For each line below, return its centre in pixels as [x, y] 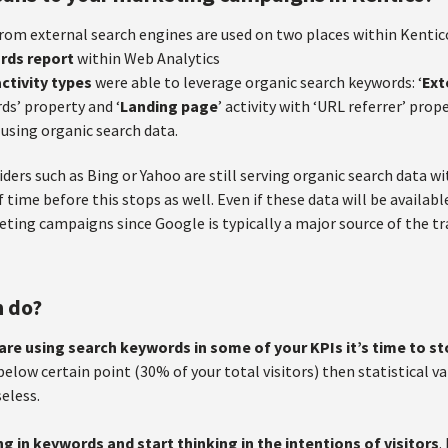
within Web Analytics [147, 58]
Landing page [169, 106]
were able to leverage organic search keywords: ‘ [257, 82]
